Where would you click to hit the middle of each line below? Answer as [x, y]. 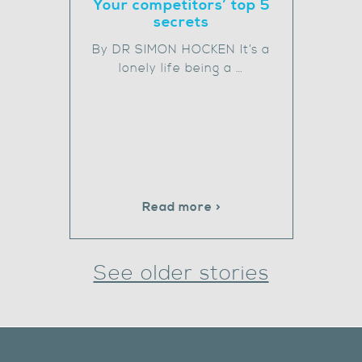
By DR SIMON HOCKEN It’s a [181, 50]
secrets [181, 22]
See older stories [181, 274]
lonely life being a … [181, 68]
